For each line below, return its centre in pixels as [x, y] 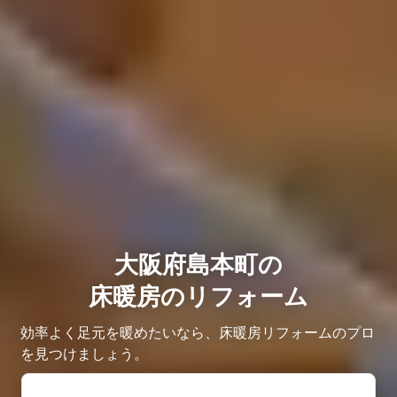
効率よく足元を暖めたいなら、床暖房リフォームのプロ [198, 332]
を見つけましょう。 [84, 353]
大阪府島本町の [198, 264]
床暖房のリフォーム [198, 296]
